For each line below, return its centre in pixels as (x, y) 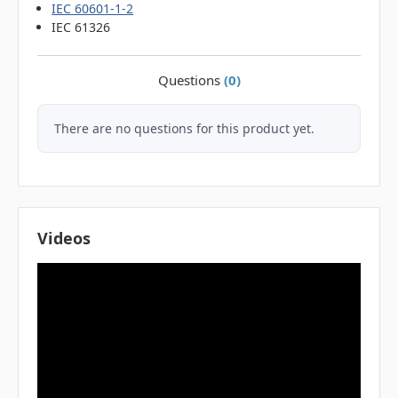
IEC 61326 (81, 27)
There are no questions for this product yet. (184, 128)
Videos (64, 238)
